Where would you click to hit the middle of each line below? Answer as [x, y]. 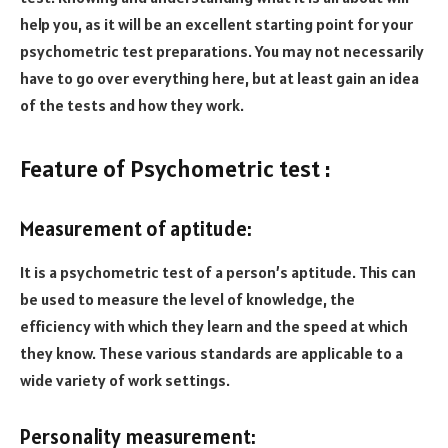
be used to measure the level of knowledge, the [187, 299]
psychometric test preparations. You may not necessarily [222, 51]
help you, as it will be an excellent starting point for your [216, 24]
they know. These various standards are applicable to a [211, 353]
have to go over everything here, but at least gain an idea [219, 78]
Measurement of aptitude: [136, 228]
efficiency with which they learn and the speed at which [214, 326]
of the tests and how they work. [132, 105]
